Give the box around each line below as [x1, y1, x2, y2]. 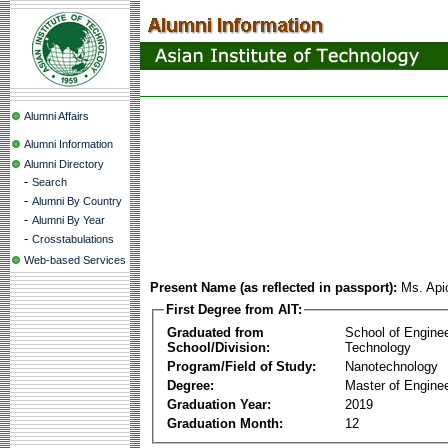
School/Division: [167, 339, 270, 355]
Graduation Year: [167, 396, 271, 412]
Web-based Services [24, 254, 126, 266]
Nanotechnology [345, 358, 438, 374]
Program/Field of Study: [167, 358, 316, 374]
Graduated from [167, 324, 264, 340]
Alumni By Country [32, 195, 122, 207]
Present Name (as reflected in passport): [150, 280, 397, 295]
